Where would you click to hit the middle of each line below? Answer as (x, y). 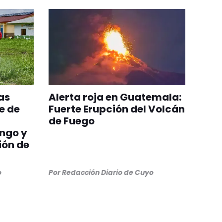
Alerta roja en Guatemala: (115, 97)
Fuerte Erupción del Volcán (116, 109)
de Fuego (71, 121)
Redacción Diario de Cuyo (108, 173)
